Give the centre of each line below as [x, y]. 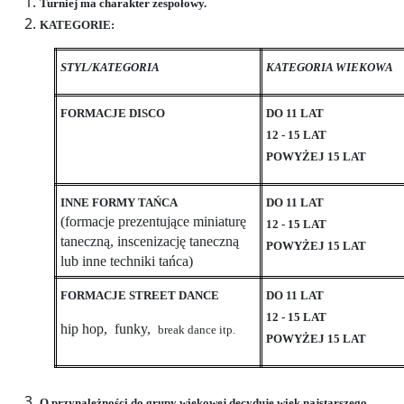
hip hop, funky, [110, 329]
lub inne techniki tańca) [127, 262]
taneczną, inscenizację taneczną [150, 242]
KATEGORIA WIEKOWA [330, 68]
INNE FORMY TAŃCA [119, 203]
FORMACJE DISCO [113, 114]
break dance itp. [197, 330]
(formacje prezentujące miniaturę [154, 222]
